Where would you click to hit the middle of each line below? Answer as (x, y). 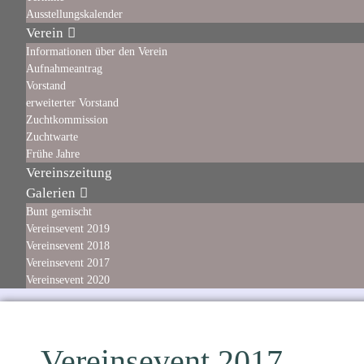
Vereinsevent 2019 (68, 228)
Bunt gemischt (59, 211)
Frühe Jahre (53, 154)
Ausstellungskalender (74, 14)
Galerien (51, 193)
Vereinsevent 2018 (68, 245)
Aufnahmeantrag (64, 68)
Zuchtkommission (67, 119)
